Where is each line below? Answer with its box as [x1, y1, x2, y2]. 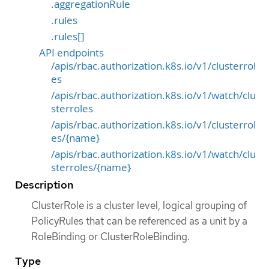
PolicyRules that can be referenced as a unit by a [31, 214, 247, 228]
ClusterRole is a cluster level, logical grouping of [31, 198, 247, 212]
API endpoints [39, 46, 104, 59]
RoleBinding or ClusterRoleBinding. [31, 229, 190, 243]
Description [15, 177, 73, 192]
